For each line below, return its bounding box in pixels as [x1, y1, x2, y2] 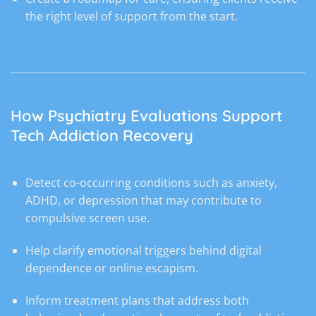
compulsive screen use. [25, 210, 150, 226]
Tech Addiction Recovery [11, 126, 193, 146]
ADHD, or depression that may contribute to [25, 193, 262, 209]
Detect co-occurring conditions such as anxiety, [25, 175, 277, 191]
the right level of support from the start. [25, 8, 238, 24]
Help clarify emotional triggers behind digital [25, 243, 262, 259]
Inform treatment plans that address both [25, 293, 249, 309]
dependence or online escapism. [25, 260, 198, 276]
